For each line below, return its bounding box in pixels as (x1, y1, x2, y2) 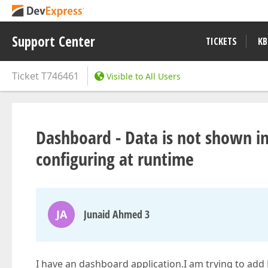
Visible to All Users (106, 71, 181, 82)
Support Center (12, 32, 95, 51)
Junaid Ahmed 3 (84, 207, 150, 221)
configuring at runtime (36, 147, 194, 171)
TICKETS (206, 35, 237, 48)
